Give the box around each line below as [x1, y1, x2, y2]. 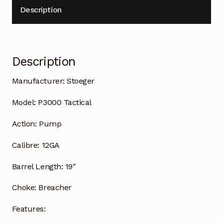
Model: [11, 98, 36, 108]
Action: [11, 118, 37, 128]
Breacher [36, 183, 74, 193]
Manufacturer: [11, 76, 65, 86]
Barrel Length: [11, 161, 63, 171]
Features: [11, 204, 46, 214]
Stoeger [64, 76, 95, 86]
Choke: [11, 183, 36, 193]
